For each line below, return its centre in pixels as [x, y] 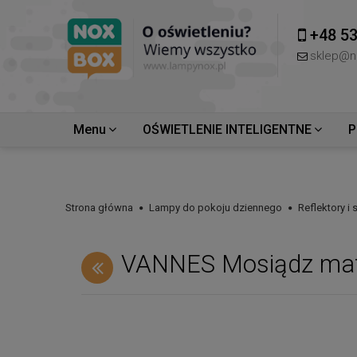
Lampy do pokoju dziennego [216, 208]
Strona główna [99, 208]
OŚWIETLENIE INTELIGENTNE [227, 129]
